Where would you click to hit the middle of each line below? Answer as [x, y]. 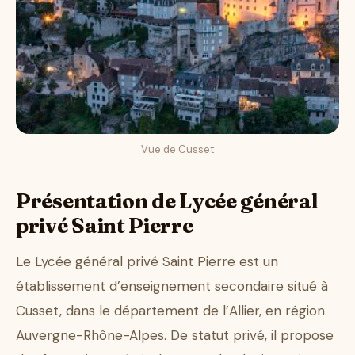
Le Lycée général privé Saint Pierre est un [147, 262]
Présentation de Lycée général [167, 202]
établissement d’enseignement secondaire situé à [172, 286]
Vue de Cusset [177, 150]
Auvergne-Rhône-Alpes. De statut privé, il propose [175, 336]
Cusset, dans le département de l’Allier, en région [170, 311]
